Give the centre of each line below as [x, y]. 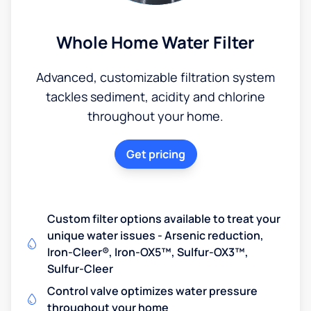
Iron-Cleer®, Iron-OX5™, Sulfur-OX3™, [148, 252]
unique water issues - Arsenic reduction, [155, 235]
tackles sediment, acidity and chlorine [155, 96]
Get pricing [155, 154]
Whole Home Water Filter [155, 42]
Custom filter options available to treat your [164, 218]
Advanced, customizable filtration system [155, 77]
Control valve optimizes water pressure [152, 291]
